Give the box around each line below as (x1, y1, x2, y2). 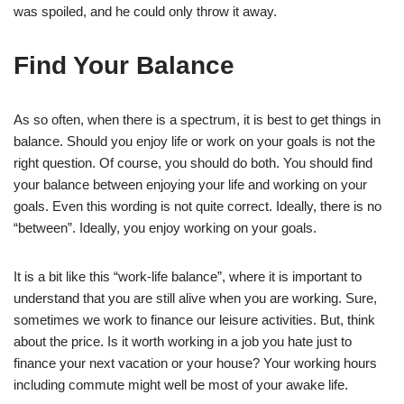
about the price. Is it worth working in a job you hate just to (14, 333, 352, 349)
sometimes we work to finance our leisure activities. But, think (14, 311, 375, 327)
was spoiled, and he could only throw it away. (14, 3, 277, 19)
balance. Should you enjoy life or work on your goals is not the (14, 133, 375, 149)
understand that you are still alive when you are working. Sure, (14, 289, 377, 306)
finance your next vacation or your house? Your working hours (14, 354, 377, 371)
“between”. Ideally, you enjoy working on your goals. (14, 219, 317, 235)
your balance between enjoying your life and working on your (14, 176, 367, 192)
